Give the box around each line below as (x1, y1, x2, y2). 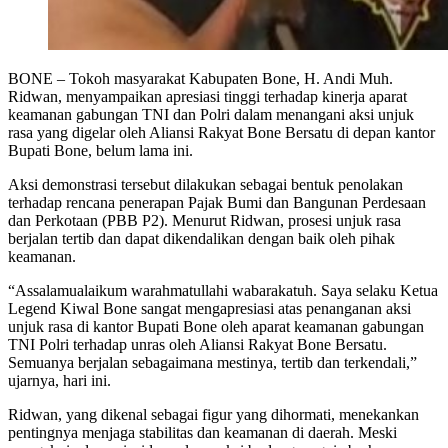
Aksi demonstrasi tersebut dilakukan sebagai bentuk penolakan (8, 175, 403, 193)
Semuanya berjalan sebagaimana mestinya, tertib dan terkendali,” (8, 353, 417, 371)
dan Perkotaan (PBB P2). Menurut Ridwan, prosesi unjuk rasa (8, 211, 401, 229)
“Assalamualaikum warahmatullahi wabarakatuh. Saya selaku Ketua (8, 281, 438, 299)
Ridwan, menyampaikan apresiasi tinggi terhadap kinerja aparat (8, 87, 407, 105)
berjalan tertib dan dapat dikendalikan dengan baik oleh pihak (8, 229, 395, 247)
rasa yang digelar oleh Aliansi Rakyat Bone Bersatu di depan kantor (8, 123, 435, 141)
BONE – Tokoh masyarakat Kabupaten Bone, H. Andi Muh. (8, 69, 393, 87)
